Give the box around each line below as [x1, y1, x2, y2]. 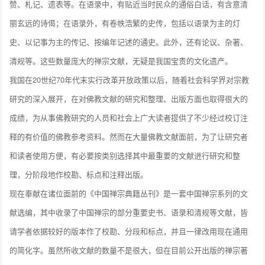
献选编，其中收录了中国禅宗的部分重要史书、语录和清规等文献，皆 [9, 206, 248, 218]
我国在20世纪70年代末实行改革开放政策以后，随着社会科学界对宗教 [9, 74, 250, 86]
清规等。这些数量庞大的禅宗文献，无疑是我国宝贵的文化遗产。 [9, 55, 233, 67]
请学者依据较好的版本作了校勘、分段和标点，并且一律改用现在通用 [9, 225, 248, 237]
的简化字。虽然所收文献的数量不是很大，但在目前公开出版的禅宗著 [9, 244, 248, 256]
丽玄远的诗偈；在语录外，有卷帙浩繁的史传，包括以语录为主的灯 [9, 17, 241, 29]
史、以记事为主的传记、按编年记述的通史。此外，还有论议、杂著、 [9, 36, 248, 48]
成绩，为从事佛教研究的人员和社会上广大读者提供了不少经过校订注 [9, 112, 248, 124]
